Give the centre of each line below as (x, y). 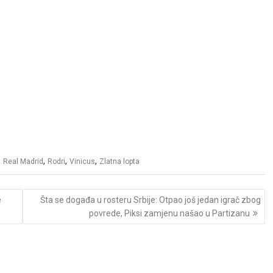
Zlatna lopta (119, 161)
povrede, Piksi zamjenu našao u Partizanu (169, 213)
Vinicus (82, 161)
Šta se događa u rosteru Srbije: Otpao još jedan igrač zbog (150, 200)
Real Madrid (23, 161)
